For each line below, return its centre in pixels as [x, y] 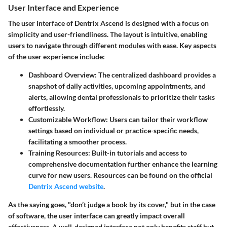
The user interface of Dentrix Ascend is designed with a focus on [108, 23]
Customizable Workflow [67, 120]
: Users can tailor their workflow [157, 120]
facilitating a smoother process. [78, 142]
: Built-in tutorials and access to [138, 153]
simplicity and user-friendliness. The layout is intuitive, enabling [108, 34]
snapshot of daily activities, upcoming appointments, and [117, 86]
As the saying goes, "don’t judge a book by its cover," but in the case [112, 205]
